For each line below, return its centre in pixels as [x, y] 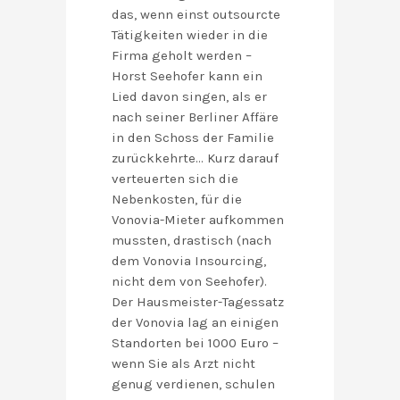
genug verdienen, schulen [193, 384]
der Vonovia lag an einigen [195, 323]
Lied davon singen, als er [189, 97]
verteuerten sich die [175, 179]
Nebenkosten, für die [177, 200]
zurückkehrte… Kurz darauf [195, 158]
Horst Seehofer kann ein [187, 76]
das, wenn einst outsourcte [196, 15]
